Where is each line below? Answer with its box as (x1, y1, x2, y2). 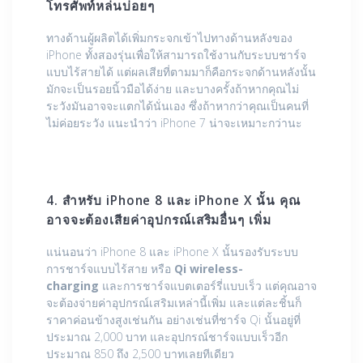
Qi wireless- (174, 261, 243, 277)
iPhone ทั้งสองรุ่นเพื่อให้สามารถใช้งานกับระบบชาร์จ (46, 47, 306, 63)
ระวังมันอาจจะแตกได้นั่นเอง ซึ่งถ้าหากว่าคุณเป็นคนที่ (46, 98, 309, 114)
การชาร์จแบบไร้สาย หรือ (46, 261, 174, 277)
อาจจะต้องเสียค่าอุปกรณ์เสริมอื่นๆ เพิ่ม (46, 211, 271, 229)
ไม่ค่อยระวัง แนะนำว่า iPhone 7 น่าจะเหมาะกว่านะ (46, 115, 302, 131)
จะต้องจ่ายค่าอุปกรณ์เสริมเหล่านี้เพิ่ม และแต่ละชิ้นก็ (46, 295, 301, 311)
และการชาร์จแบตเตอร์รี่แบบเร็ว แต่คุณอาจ (102, 278, 317, 294)
